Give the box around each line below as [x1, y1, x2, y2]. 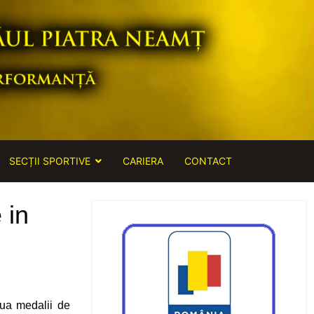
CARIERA [123, 155, 163, 167]
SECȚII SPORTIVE [9, 155, 90, 167]
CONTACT [184, 155, 232, 167]
